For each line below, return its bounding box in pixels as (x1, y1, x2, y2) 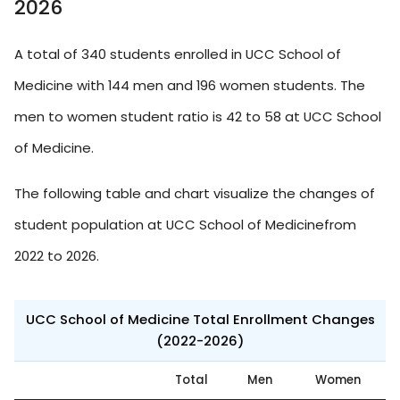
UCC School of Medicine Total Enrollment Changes (25, 309, 375, 329)
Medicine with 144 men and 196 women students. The (14, 75, 365, 95)
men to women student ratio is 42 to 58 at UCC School (14, 106, 381, 126)
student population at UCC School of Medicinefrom (14, 214, 356, 234)
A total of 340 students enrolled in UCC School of (14, 44, 341, 63)
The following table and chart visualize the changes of (14, 183, 375, 203)
